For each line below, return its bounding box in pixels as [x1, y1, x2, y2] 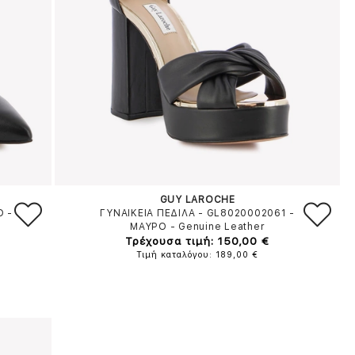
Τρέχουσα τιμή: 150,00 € [125, 235, 270, 247]
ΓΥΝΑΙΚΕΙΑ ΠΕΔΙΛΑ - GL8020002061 [100, 208, 287, 219]
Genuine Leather [178, 221, 265, 232]
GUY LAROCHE [159, 194, 235, 205]
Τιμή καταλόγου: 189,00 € [136, 250, 259, 260]
